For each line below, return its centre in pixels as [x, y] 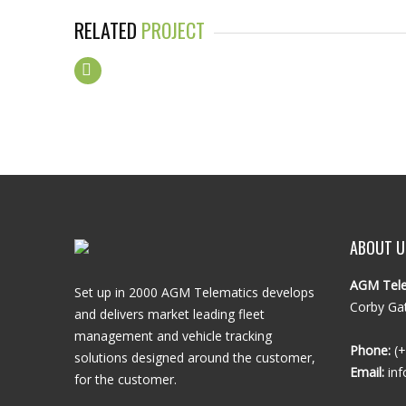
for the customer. [126, 379]
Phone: [370, 350]
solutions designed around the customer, [195, 358]
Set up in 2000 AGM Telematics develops [194, 292]
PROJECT [173, 30]
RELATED [108, 30]
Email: [367, 372]
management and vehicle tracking [173, 336]
